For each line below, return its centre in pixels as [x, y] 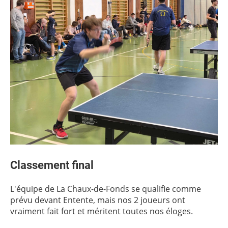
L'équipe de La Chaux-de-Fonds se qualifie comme [106, 189]
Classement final [52, 165]
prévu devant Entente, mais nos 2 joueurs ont [98, 200]
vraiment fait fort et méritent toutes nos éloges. [102, 211]
